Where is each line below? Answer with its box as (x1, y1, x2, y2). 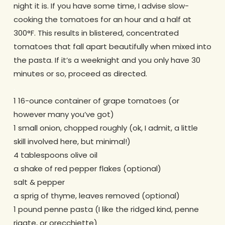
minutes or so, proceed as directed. (13, 68, 147, 79)
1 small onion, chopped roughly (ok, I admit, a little (13, 123, 198, 134)
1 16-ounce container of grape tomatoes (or (13, 95, 179, 106)
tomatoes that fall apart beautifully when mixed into (13, 41, 211, 52)
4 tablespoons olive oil (13, 150, 97, 161)
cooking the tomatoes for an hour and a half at (13, 14, 191, 25)
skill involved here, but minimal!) (13, 136, 131, 147)
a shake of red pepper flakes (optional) (13, 163, 161, 174)
